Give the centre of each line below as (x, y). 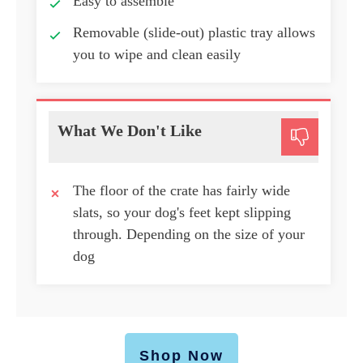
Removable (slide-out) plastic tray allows (194, 33)
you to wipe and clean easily (157, 55)
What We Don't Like (130, 131)
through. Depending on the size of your (189, 235)
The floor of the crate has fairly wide (181, 191)
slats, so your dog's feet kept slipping (182, 213)
